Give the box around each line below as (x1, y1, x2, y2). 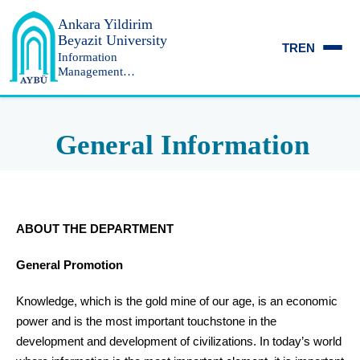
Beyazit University (58, 32, 167, 48)
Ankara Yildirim (58, 16, 153, 32)
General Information (55, 129, 309, 161)
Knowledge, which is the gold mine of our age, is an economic (16, 294, 337, 308)
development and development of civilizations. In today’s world (16, 334, 342, 348)
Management (58, 65, 123, 78)
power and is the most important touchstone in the (16, 314, 276, 328)
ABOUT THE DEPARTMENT (16, 222, 174, 235)
